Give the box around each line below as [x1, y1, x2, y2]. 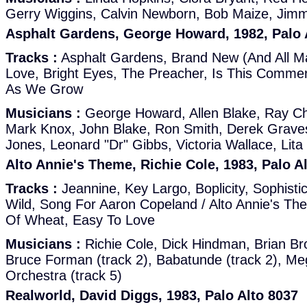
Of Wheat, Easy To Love [5, 212, 155, 228]
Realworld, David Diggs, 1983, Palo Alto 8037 [5, 288, 298, 303]
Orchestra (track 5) [5, 268, 122, 283]
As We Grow [5, 82, 83, 97]
